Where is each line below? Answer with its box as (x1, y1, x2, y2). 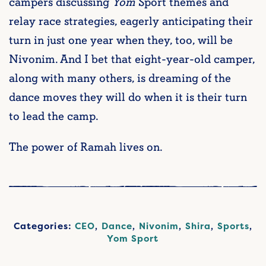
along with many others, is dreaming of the (9, 71, 231, 87)
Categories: (13, 220, 75, 233)
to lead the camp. (9, 109, 98, 125)
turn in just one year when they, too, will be (9, 33, 233, 49)
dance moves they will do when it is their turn (9, 90, 247, 106)
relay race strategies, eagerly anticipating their (9, 14, 253, 30)
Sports (217, 220, 250, 233)
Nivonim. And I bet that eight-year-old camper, (9, 52, 255, 68)
